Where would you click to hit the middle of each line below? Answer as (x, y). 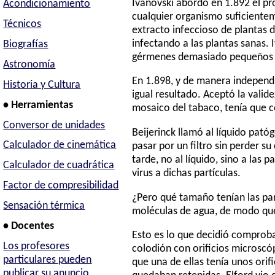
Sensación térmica (44, 206)
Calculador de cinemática (60, 145)
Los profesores (37, 246)
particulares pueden (48, 260)
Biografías (26, 44)
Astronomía (29, 64)
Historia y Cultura (42, 85)
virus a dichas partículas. (187, 173)
